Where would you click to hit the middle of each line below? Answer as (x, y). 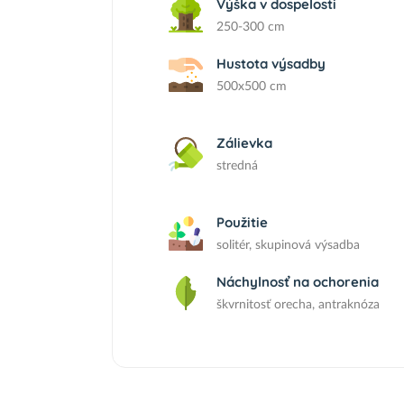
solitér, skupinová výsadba (288, 245)
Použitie (242, 222)
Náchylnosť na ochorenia (298, 282)
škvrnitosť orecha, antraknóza (298, 305)
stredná (237, 166)
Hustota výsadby (271, 64)
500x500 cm (252, 87)
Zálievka (244, 143)
